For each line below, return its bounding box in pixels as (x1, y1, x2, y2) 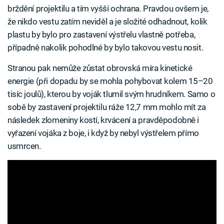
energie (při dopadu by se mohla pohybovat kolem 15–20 (7, 76, 213, 86)
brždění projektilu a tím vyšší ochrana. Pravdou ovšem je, (7, 3, 208, 14)
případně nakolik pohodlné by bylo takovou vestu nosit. (7, 42, 203, 53)
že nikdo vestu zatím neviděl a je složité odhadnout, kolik (7, 16, 207, 27)
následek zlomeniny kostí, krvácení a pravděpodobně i (7, 115, 199, 125)
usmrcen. (7, 141, 41, 151)
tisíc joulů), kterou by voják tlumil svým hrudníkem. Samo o (7, 89, 215, 99)
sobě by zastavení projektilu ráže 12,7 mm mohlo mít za (7, 102, 206, 112)
